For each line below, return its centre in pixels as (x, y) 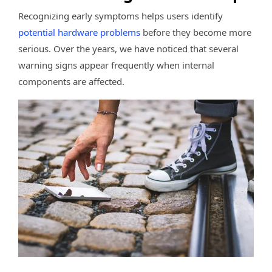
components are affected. (71, 82)
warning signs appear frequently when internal (116, 65)
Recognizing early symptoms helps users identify (121, 16)
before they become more (196, 32)
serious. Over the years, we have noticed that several (128, 49)
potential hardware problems (79, 32)
